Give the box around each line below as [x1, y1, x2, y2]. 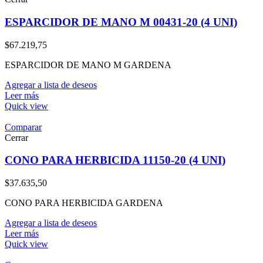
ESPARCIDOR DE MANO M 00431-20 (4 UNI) [5, 15, 237, 28]
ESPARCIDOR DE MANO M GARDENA [5, 59, 171, 70]
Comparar [5, 122, 42, 132]
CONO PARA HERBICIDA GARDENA [5, 198, 163, 208]
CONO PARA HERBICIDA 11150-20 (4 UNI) [5, 154, 225, 167]
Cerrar [5, 132, 28, 143]
